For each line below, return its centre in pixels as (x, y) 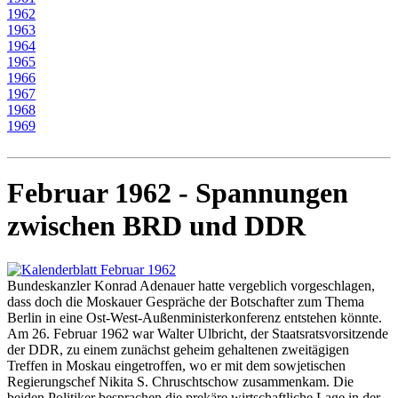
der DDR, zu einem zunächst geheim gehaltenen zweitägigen (178, 349)
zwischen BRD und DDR (156, 226)
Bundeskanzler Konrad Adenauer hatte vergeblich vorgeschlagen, (191, 285)
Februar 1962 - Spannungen (178, 193)
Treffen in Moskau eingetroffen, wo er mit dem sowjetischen (176, 365)
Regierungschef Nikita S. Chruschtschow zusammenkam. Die (180, 381)
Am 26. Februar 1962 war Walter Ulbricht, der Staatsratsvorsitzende (198, 333)
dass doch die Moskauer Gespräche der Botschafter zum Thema (187, 301)
